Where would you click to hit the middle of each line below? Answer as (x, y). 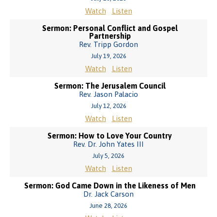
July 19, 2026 (108, 56)
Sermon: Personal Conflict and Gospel (110, 28)
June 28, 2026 (108, 206)
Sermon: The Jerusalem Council (110, 86)
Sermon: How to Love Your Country (110, 136)
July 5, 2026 (108, 156)
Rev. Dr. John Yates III (108, 144)
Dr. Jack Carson (108, 194)
